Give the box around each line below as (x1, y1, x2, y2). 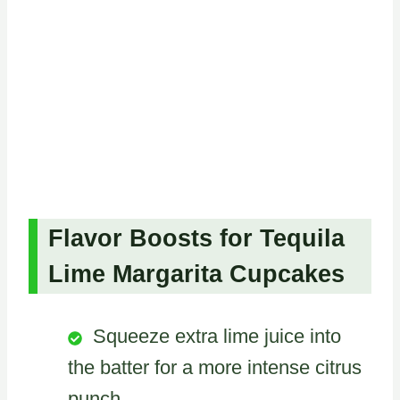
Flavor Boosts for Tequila (48, 225, 345, 253)
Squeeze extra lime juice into (93, 325, 341, 348)
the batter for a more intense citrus (68, 356, 362, 379)
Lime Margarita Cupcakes (48, 261, 345, 288)
